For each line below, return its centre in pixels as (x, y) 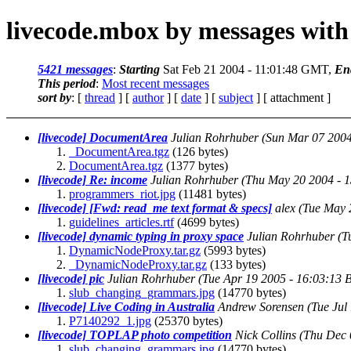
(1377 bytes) (195, 165)
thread (100, 97)
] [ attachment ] (292, 97)
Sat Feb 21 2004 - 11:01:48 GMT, (247, 69)
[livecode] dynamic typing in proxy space (141, 236)
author (148, 97)
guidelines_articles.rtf (121, 222)
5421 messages (75, 69)
